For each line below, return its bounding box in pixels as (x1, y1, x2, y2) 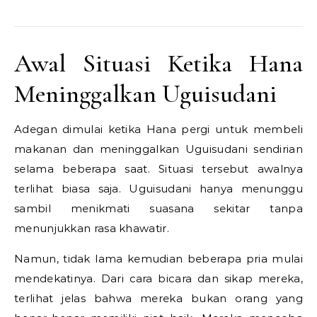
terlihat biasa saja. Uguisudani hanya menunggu (14, 182, 303, 196)
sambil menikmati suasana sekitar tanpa (14, 202, 303, 216)
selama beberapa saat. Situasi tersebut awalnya (14, 162, 303, 176)
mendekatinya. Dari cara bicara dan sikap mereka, (14, 272, 303, 286)
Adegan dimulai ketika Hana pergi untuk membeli (14, 122, 303, 137)
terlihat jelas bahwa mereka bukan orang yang (14, 292, 303, 306)
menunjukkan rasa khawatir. (14, 221, 169, 236)
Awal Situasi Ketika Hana (14, 48, 303, 79)
